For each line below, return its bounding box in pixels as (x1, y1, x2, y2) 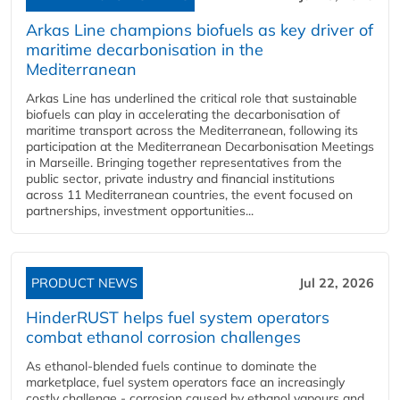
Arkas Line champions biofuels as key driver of (26, 19, 373, 40)
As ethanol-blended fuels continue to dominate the (26, 357, 317, 374)
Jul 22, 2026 (299, 274, 374, 291)
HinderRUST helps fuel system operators (26, 306, 329, 328)
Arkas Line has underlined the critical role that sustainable (26, 89, 357, 106)
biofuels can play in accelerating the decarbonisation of (26, 105, 340, 122)
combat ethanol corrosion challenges (26, 326, 301, 347)
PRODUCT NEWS (31, 274, 137, 291)
